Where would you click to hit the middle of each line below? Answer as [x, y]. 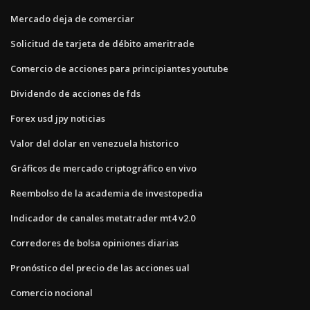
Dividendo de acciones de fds [75, 93]
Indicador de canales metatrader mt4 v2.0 [103, 218]
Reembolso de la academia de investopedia [107, 193]
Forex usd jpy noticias [58, 118]
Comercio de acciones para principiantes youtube [119, 68]
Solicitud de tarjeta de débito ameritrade [102, 43]
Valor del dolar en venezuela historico [94, 143]
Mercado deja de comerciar [72, 18]
